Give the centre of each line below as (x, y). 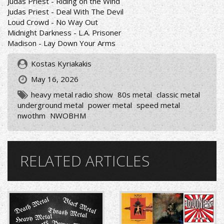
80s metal (135, 94)
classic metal (178, 94)
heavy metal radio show (72, 94)
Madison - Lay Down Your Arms (62, 43)
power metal (110, 105)
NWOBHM (68, 115)
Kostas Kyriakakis (60, 63)
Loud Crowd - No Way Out (54, 22)
